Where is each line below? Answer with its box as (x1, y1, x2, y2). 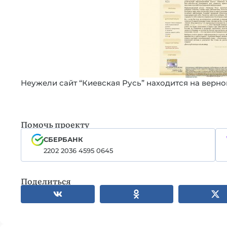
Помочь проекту (21, 118, 89, 130)
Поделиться (21, 175, 71, 187)
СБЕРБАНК (43, 135, 83, 143)
